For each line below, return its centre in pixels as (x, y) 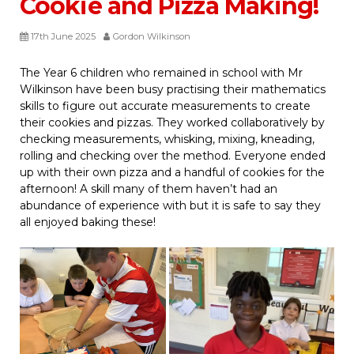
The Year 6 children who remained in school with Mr (161, 73)
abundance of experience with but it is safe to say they (170, 205)
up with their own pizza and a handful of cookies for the (172, 172)
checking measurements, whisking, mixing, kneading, (167, 139)
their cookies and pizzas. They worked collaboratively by (172, 122)
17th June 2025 (63, 36)
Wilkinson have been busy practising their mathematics (173, 89)
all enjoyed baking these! (88, 222)
